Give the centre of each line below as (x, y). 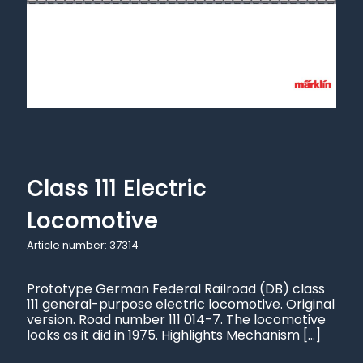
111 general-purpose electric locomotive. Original (181, 304)
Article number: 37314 (84, 245)
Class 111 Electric (117, 189)
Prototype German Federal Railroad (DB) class (176, 289)
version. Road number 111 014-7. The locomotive (176, 320)
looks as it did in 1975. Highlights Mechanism (163, 335)
